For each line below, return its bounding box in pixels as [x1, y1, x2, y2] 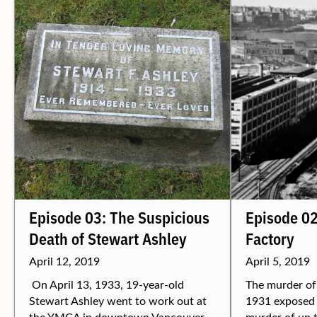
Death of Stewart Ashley [29, 227, 187, 249]
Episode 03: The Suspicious [29, 206, 209, 228]
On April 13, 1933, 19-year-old [29, 277, 184, 292]
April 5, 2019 [246, 253, 310, 268]
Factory [246, 227, 294, 249]
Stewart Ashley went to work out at [29, 293, 207, 308]
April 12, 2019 [29, 253, 100, 268]
